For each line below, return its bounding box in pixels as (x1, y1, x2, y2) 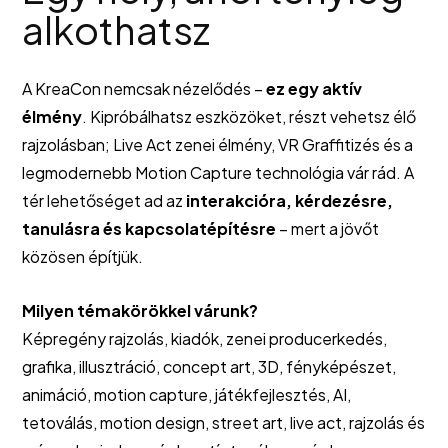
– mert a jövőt (276, 218, 379, 240)
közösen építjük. (22, 246, 143, 268)
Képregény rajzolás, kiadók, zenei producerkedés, (22, 328, 387, 350)
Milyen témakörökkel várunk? (22, 300, 258, 322)
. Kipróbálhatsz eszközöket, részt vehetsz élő (82, 106, 416, 128)
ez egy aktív (266, 78, 362, 100)
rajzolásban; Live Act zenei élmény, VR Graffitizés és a (22, 134, 413, 156)
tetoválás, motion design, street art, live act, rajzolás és (22, 412, 425, 434)
